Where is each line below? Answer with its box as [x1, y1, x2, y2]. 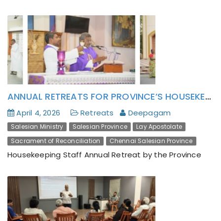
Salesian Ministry [11, 122, 64, 131]
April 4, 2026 [14, 108, 67, 118]
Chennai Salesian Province [109, 137, 193, 146]
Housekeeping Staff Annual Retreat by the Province [7, 149, 201, 160]
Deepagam [126, 108, 171, 118]
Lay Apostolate [136, 122, 183, 131]
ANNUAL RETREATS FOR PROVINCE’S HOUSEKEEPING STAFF [205, 90, 211, 103]
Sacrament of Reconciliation [11, 137, 101, 146]
